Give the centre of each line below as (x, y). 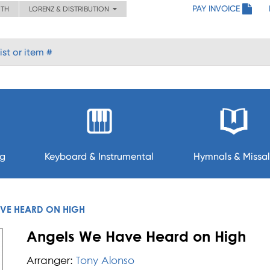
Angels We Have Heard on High (136, 236)
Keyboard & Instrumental (99, 156)
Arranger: (50, 260)
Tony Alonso (105, 260)
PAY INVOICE (216, 8)
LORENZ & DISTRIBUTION (71, 9)
